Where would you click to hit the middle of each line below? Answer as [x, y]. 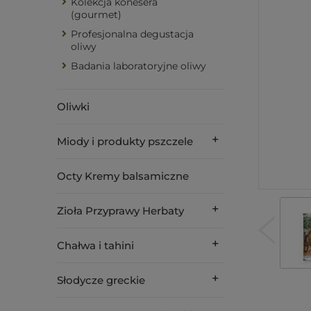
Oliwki [73, 107]
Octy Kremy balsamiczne [123, 176]
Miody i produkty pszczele [125, 141]
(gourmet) [96, 15]
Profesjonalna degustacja [132, 34]
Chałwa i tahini [95, 245]
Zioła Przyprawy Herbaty [120, 211]
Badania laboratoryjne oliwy [138, 66]
